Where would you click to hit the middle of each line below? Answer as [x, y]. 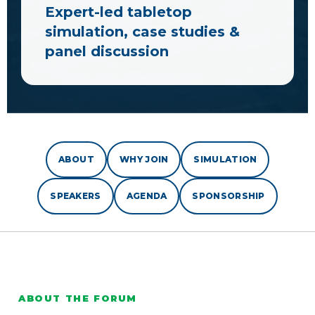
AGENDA [147, 196]
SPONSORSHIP [229, 196]
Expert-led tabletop [118, 12]
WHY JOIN [144, 160]
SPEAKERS [76, 196]
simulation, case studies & [142, 32]
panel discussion [107, 52]
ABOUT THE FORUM [78, 298]
